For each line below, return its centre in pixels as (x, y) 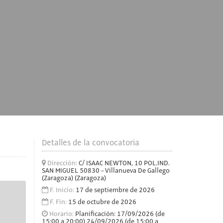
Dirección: (62, 163)
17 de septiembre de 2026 (115, 190)
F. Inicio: (62, 190)
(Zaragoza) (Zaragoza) (74, 178)
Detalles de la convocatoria (90, 143)
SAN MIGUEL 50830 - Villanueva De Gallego (106, 171)
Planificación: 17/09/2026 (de (120, 214)
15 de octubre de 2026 (102, 202)
